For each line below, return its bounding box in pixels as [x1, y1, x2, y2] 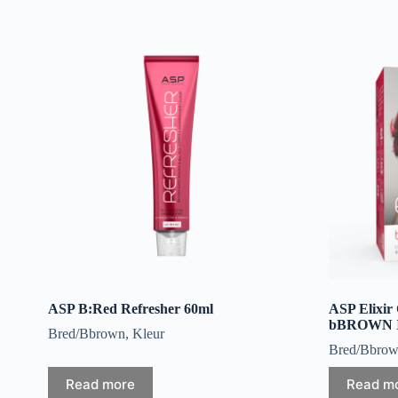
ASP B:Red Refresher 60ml [47, 300, 213, 316]
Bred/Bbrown [47, 325, 125, 341]
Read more [65, 376, 135, 394]
